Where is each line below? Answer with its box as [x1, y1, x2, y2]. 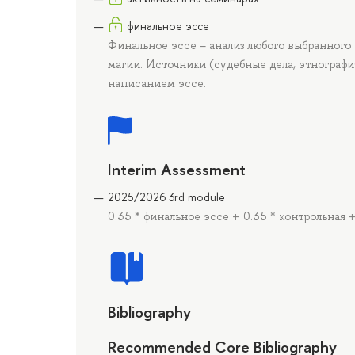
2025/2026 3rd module [108, 189, 225, 205]
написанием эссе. [108, 75, 206, 90]
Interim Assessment [108, 158, 246, 180]
